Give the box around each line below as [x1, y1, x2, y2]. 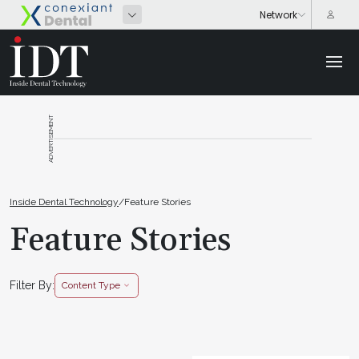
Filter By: [10, 278, 54, 292]
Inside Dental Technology [10, 196, 119, 208]
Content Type [62, 280, 120, 291]
